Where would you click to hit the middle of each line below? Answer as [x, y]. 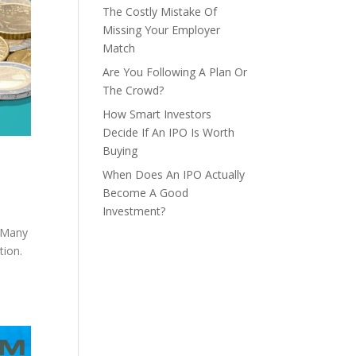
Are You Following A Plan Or [174, 72]
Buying [120, 151]
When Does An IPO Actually [173, 174]
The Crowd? [133, 90]
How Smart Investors [157, 114]
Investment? [133, 211]
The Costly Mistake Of [159, 12]
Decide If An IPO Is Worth [168, 132]
